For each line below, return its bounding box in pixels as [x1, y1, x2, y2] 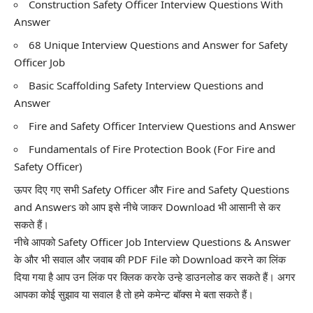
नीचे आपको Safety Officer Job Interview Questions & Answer [14, 235, 291, 249]
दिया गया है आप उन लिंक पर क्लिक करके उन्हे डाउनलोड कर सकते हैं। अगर [14, 270, 296, 284]
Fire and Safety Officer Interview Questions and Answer [29, 119, 296, 133]
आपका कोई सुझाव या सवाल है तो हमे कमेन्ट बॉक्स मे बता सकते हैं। [14, 287, 254, 302]
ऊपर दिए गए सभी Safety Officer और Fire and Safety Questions [14, 182, 289, 197]
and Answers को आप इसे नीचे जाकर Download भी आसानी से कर [14, 200, 281, 214]
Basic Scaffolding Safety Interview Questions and [29, 78, 263, 93]
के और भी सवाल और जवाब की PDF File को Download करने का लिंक [14, 252, 286, 267]
